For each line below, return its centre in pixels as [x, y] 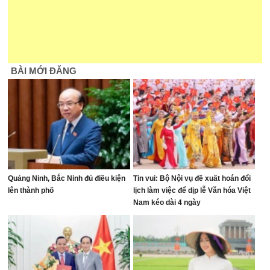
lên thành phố [31, 190]
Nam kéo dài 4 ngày [167, 202]
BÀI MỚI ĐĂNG [44, 71]
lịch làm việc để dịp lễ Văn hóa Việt [192, 190]
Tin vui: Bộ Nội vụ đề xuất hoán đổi [192, 178]
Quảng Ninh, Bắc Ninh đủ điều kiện [67, 178]
